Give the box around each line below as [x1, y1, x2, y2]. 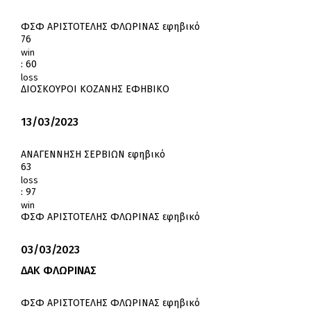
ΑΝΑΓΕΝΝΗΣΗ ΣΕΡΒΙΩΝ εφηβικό [21, 149, 165, 161]
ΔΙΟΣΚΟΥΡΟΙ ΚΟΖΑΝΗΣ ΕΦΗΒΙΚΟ [21, 83, 169, 96]
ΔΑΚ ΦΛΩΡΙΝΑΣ [21, 264, 96, 278]
